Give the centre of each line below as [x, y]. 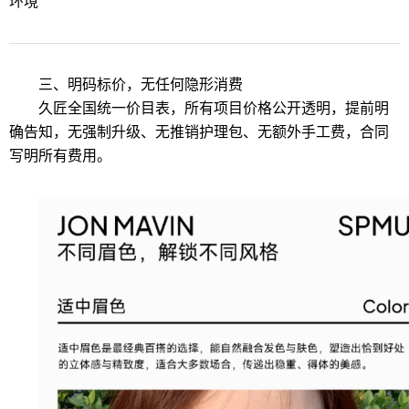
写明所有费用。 [60, 155]
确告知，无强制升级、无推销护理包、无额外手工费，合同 [199, 131]
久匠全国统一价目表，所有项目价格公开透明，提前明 [214, 108]
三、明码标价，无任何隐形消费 [141, 84]
